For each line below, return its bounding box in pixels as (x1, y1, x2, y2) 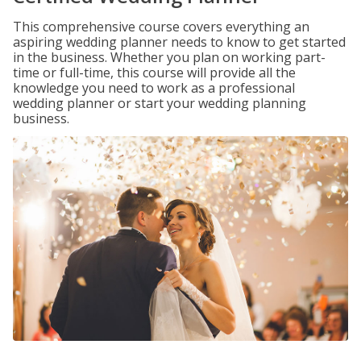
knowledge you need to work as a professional (13, 79, 295, 97)
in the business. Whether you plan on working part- (13, 48, 326, 66)
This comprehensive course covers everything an (13, 18, 309, 35)
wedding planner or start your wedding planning (13, 94, 306, 112)
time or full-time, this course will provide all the (13, 64, 296, 81)
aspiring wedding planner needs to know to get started (13, 33, 346, 51)
